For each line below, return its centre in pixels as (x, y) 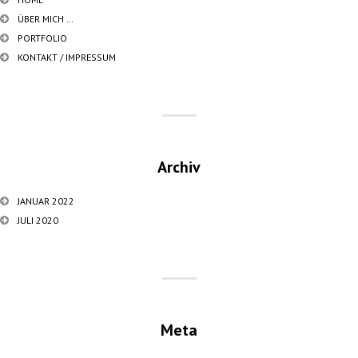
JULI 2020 (38, 220)
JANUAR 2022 (46, 201)
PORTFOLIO (42, 38)
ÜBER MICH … (46, 19)
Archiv (179, 167)
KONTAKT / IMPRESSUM (67, 57)
